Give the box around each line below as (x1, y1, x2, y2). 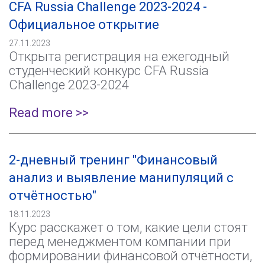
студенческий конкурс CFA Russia (9, 63, 209, 78)
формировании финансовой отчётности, (9, 248, 252, 263)
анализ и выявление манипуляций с (9, 170, 234, 185)
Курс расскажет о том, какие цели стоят (9, 220, 248, 235)
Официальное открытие (9, 17, 159, 32)
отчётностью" (9, 188, 96, 203)
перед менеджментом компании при (9, 234, 231, 249)
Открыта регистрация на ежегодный (9, 49, 230, 64)
